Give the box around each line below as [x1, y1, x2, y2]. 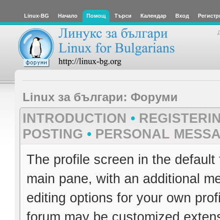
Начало [58, 13, 78, 19]
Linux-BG [24, 13, 49, 19]
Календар [140, 13, 166, 19]
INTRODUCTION [23, 111, 127, 126]
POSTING [23, 127, 83, 142]
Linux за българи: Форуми [22, 90, 178, 104]
